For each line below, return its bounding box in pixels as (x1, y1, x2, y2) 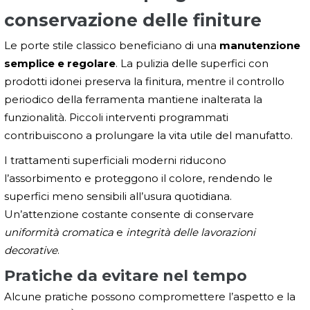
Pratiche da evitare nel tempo (4, 266, 247, 286)
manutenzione (219, 39, 300, 53)
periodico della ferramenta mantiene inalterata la (4, 93, 262, 107)
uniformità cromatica (4, 226, 113, 239)
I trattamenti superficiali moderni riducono (4, 154, 226, 167)
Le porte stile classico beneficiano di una (4, 39, 219, 53)
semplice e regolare (4, 57, 116, 71)
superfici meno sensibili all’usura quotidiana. (4, 190, 232, 203)
